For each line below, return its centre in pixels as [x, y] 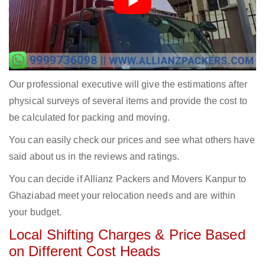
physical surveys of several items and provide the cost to [128, 101]
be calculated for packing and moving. [89, 118]
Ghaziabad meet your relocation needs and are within [122, 196]
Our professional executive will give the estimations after [128, 85]
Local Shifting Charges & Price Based [127, 235]
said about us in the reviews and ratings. [94, 157]
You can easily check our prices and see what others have [132, 140]
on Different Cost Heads [85, 251]
